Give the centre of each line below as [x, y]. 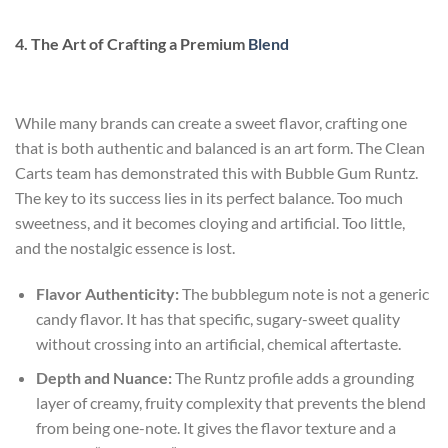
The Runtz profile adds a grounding [292, 378]
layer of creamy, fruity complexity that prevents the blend [230, 403]
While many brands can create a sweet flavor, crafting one [211, 122]
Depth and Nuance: [103, 378]
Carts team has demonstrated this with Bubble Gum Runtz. [216, 172]
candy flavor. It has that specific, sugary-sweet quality [217, 318]
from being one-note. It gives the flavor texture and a [215, 428]
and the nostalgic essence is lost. [125, 247]
